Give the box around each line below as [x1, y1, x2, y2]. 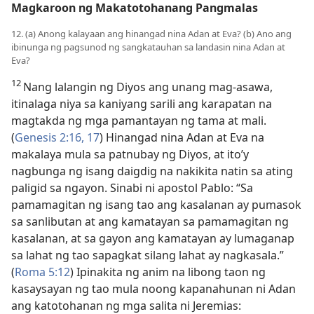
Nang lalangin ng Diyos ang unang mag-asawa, [23, 79, 273, 95]
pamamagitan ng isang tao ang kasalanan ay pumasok [11, 197, 301, 212]
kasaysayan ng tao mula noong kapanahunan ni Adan [11, 281, 296, 296]
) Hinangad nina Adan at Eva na [100, 130, 264, 145]
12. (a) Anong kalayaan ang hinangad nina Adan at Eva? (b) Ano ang [11, 27, 292, 40]
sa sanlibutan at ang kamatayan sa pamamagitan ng [11, 214, 289, 229]
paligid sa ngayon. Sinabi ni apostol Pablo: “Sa [11, 180, 253, 196]
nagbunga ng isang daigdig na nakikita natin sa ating [11, 163, 293, 179]
